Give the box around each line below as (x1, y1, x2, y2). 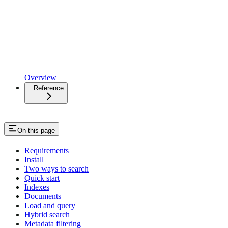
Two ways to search (24, 164, 89, 174)
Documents (24, 192, 61, 201)
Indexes (24, 183, 49, 192)
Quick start (24, 174, 60, 183)
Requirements (24, 146, 69, 155)
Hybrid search (24, 210, 70, 219)
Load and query (24, 201, 75, 210)
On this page (17, 127, 55, 135)
